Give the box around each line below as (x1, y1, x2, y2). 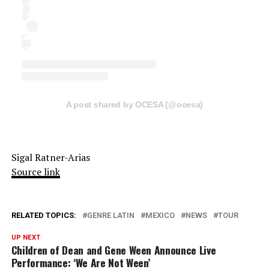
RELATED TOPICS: (11, 210, 76, 220)
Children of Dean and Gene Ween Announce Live (11, 241, 216, 258)
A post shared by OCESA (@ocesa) (65, 99, 204, 109)
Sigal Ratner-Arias (11, 150, 90, 164)
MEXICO (145, 210, 175, 220)
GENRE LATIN (86, 210, 134, 220)
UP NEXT (11, 233, 40, 241)
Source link (11, 165, 60, 178)
